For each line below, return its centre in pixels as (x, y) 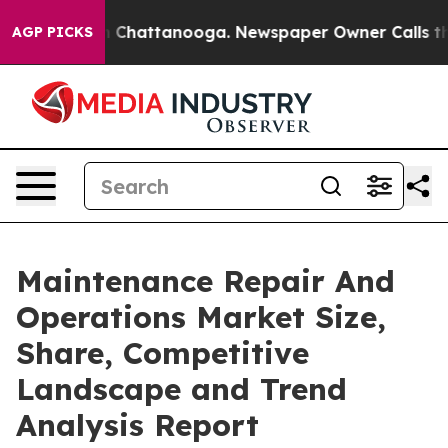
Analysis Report (137, 425)
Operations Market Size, (201, 317)
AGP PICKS (52, 32)
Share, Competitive (162, 353)
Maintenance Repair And (205, 281)
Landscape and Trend (181, 389)
